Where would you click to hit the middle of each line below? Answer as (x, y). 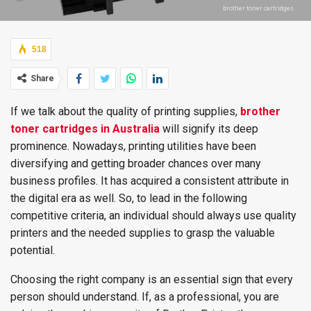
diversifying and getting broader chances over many (136, 163)
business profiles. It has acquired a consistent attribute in (150, 181)
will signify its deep (209, 129)
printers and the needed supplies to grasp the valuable (143, 233)
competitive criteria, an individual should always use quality (153, 216)
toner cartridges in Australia (85, 129)
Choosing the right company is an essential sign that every (152, 279)
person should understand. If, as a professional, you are (145, 297)
